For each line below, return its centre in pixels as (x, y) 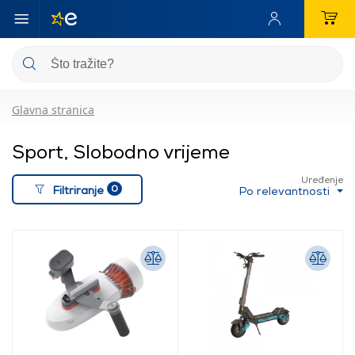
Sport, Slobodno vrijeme (121, 151)
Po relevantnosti (286, 191)
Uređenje (322, 179)
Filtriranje (78, 189)
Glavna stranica (53, 110)
